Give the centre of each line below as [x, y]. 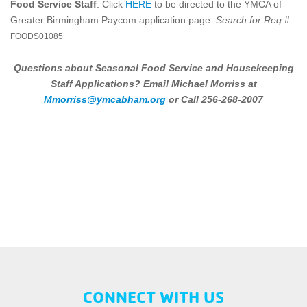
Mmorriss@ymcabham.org [105, 100]
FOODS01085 [37, 36]
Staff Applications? [97, 84]
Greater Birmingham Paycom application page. [113, 20]
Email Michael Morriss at [200, 84]
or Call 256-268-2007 [214, 100]
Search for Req [249, 20]
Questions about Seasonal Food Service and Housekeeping [153, 68]
